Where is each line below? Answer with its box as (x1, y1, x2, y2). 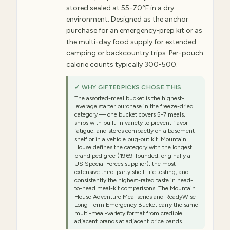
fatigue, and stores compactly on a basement (74, 127, 195, 135)
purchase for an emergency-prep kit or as (66, 26, 202, 35)
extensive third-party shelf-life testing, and (74, 168, 189, 176)
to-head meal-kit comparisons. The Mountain (74, 185, 196, 192)
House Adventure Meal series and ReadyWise (74, 193, 196, 200)
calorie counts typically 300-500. (66, 60, 178, 69)
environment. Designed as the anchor (66, 15, 188, 24)
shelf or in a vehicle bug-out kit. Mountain (74, 136, 186, 143)
